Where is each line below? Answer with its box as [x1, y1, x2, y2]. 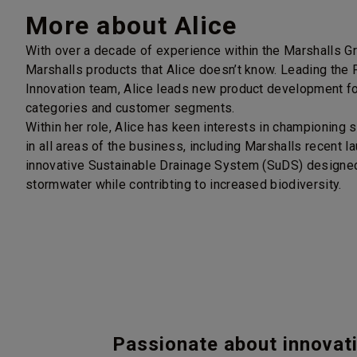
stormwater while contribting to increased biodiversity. [25, 177, 342, 192]
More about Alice [25, 10, 237, 41]
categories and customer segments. [25, 100, 235, 116]
